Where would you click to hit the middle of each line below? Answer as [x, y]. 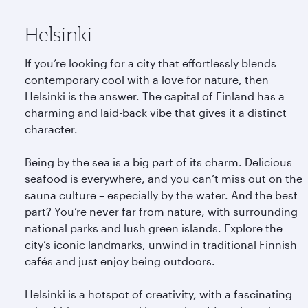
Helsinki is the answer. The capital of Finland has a [155, 96]
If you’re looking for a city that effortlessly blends [151, 63]
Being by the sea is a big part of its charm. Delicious [158, 162]
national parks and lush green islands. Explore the [154, 228]
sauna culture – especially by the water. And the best [161, 195]
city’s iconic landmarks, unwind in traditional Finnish [161, 244]
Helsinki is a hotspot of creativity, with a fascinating [158, 294]
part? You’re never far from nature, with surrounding [161, 211]
